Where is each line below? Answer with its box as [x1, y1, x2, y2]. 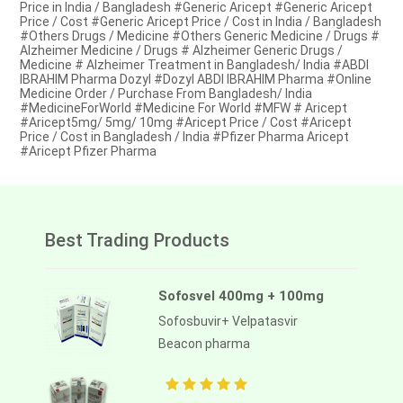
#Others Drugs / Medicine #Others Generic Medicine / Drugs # [20, 29, 381, 44]
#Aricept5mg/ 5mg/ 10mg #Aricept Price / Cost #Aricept [20, 115, 353, 130]
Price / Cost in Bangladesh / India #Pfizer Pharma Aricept [20, 130, 350, 145]
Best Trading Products [45, 229, 229, 252]
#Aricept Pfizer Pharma [20, 144, 157, 159]
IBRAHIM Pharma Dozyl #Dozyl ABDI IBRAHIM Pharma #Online [20, 72, 372, 87]
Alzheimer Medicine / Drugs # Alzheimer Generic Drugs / [20, 43, 344, 58]
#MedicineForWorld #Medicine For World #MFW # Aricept [20, 101, 348, 116]
